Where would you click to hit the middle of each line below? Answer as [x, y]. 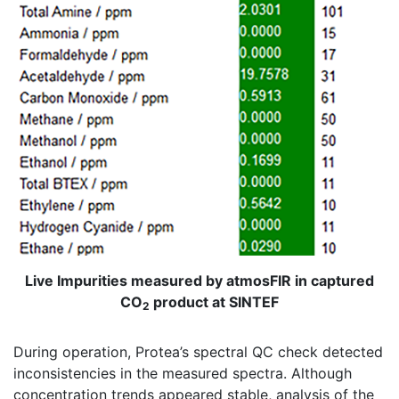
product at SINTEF [214, 302]
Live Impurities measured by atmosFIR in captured [199, 281]
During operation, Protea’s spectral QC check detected [198, 352]
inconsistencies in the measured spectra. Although [183, 374]
